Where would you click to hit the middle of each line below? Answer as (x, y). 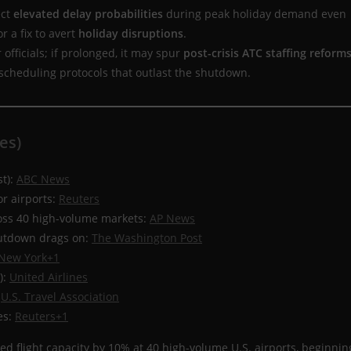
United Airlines (49, 277)
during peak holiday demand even (255, 14)
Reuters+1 (42, 317)
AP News (172, 219)
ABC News (43, 179)
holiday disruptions (131, 34)
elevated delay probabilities (88, 14)
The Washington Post (147, 238)
